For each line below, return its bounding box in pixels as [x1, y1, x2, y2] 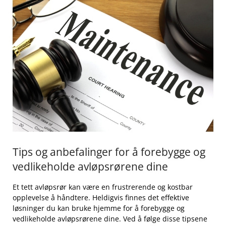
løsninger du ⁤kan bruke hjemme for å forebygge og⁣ [13, 203, 185, 213]
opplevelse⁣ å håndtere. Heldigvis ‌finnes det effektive [13, 192, 189, 202]
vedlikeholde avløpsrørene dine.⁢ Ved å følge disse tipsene [13, 213, 207, 223]
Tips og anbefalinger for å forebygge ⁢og [13, 144, 205, 159]
